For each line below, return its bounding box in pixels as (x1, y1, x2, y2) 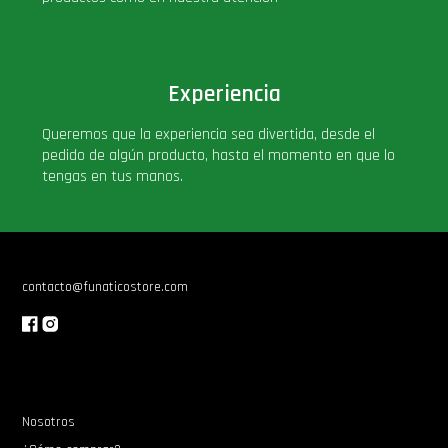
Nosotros (22, 412, 76, 431)
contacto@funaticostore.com (22, 277, 189, 296)
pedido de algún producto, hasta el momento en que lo (42, 144, 396, 166)
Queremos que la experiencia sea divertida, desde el (42, 123, 376, 145)
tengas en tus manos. (42, 165, 184, 187)
